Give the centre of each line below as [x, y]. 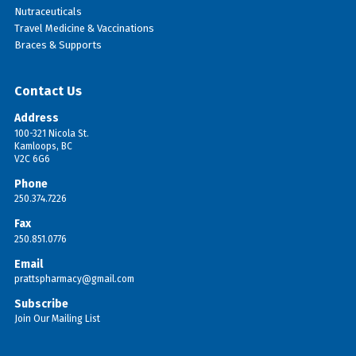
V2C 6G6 [32, 159]
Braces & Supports [58, 44]
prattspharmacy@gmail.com [74, 279]
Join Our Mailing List [57, 318]
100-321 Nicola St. [51, 133]
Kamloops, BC [43, 146]
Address [36, 118]
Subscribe [41, 304]
